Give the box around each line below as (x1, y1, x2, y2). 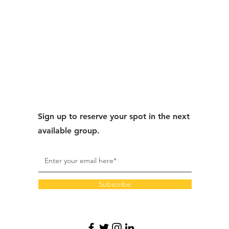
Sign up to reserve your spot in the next (37, 111, 190, 121)
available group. (37, 126, 100, 135)
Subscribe (99, 179, 131, 189)
